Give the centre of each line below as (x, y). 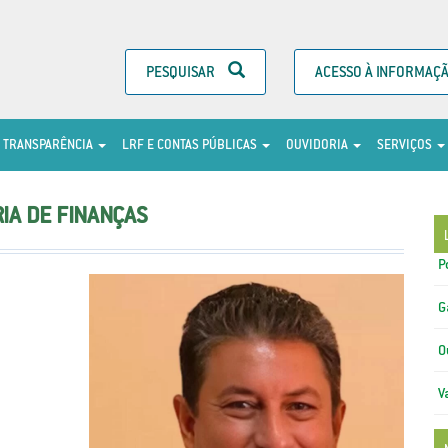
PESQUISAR (182, 71)
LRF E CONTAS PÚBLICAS (191, 144)
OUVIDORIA (318, 144)
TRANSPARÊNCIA (49, 144)
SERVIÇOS (406, 144)
